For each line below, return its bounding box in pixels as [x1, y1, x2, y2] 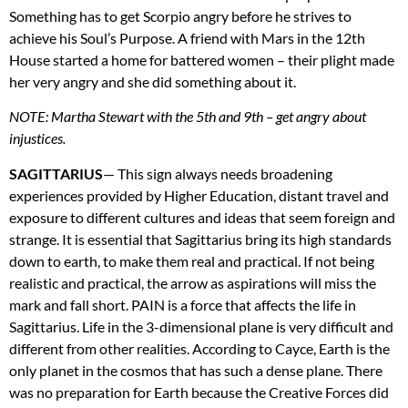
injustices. [9, 129, 66, 148]
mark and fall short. [9, 295, 131, 313]
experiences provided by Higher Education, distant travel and [9, 186, 389, 204]
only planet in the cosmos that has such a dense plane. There [9, 361, 382, 379]
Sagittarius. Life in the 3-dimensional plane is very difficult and [9, 317, 393, 335]
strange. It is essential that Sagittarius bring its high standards [9, 229, 392, 248]
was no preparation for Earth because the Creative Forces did [9, 382, 389, 401]
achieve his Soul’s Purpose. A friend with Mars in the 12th [9, 28, 365, 46]
